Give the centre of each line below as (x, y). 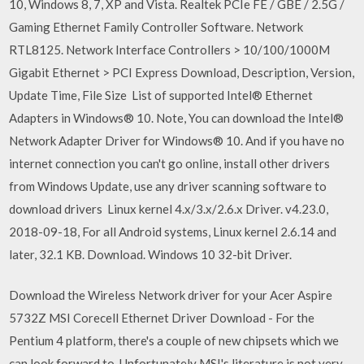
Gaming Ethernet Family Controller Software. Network (156, 26)
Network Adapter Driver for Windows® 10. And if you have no (177, 140)
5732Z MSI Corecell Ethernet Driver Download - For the (162, 318)
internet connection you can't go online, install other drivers (170, 163)
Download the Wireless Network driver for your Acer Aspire (171, 295)
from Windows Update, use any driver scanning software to (168, 186)
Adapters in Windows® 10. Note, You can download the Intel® (177, 117)
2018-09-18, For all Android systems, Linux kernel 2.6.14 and (173, 231)
